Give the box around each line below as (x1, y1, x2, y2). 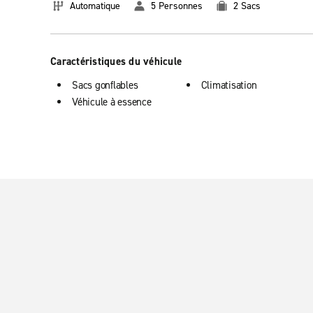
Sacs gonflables (72, 78, 138, 92)
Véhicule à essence (72, 94, 152, 109)
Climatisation (201, 78, 257, 92)
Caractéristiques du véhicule (50, 54, 182, 68)
